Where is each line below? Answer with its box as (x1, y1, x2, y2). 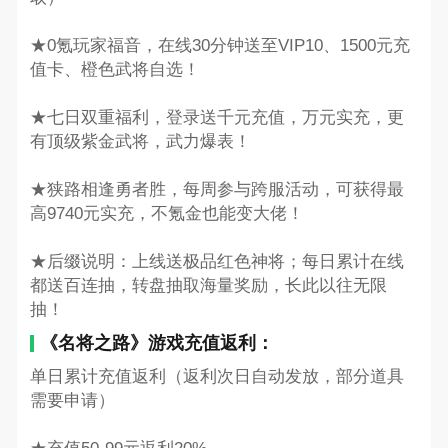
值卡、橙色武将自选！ (29, 59, 200, 79)
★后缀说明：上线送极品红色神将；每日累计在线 (29, 251, 404, 271)
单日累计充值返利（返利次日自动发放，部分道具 (29, 367, 404, 386)
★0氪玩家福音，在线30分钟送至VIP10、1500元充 (29, 35, 410, 55)
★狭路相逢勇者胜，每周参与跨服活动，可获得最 (29, 179, 404, 199)
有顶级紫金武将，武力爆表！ (29, 131, 251, 151)
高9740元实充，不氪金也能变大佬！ (29, 203, 304, 223)
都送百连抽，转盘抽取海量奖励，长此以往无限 (29, 275, 387, 295)
